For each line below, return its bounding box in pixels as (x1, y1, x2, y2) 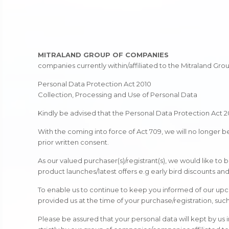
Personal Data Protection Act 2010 (38, 80, 152, 88)
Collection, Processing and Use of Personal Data (38, 90, 198, 99)
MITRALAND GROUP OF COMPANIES (38, 51, 169, 59)
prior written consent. (38, 138, 109, 147)
